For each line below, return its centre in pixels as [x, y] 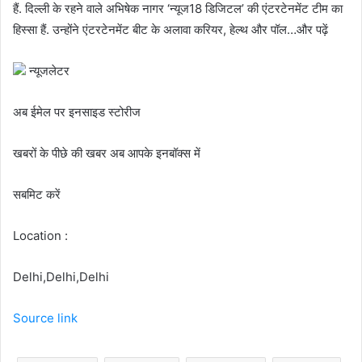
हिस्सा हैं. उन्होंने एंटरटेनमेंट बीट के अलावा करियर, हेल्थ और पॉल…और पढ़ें [170, 29]
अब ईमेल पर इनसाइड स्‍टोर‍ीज [77, 112]
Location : [40, 235]
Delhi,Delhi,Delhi [61, 276]
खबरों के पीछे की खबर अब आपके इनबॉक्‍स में [107, 153]
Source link [45, 318]
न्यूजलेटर [48, 70]
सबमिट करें [37, 194]
